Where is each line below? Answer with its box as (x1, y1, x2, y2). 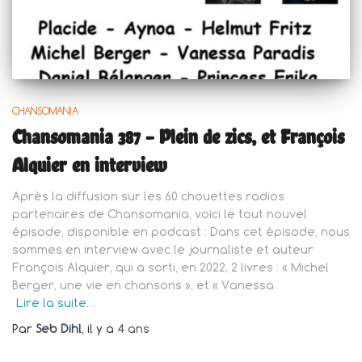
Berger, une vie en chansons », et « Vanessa (12, 276, 274, 293)
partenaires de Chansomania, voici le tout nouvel (12, 205, 307, 221)
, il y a (82, 320, 117, 336)
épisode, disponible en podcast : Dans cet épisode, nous (12, 223, 350, 239)
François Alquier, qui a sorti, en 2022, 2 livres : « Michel (12, 259, 329, 275)
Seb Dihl (36, 320, 82, 336)
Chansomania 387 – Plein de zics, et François (12, 124, 344, 149)
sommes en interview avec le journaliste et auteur (12, 241, 314, 257)
